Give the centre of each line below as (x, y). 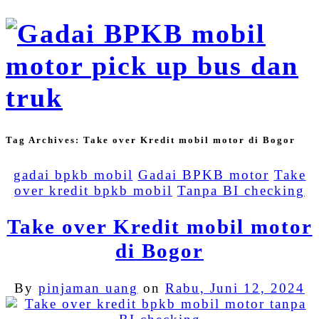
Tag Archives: (45, 141)
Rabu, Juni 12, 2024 (235, 288)
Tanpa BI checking (241, 190)
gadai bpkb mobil (73, 174)
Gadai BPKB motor (203, 174)
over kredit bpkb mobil (93, 190)
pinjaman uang (88, 288)
